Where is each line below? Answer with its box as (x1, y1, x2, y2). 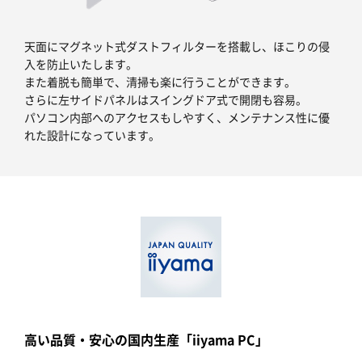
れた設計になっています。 (24, 126, 160, 143)
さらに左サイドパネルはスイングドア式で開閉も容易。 (24, 90, 307, 107)
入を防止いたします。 (24, 55, 137, 72)
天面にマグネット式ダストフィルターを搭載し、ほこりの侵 (24, 37, 330, 54)
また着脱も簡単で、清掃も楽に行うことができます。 (24, 73, 296, 90)
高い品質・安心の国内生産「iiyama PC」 (24, 329, 268, 349)
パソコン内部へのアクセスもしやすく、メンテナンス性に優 (24, 108, 330, 125)
